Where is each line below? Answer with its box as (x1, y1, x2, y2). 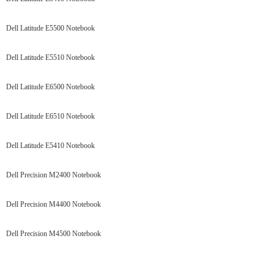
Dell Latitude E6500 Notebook (6, 83, 95, 91)
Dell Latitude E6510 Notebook (6, 112, 95, 120)
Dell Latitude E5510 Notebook (6, 53, 95, 62)
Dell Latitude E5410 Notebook (6, 141, 95, 150)
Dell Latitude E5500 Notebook (6, 24, 95, 32)
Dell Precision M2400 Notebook (6, 171, 101, 179)
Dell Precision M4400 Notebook (6, 200, 101, 209)
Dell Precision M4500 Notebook (6, 229, 101, 238)
